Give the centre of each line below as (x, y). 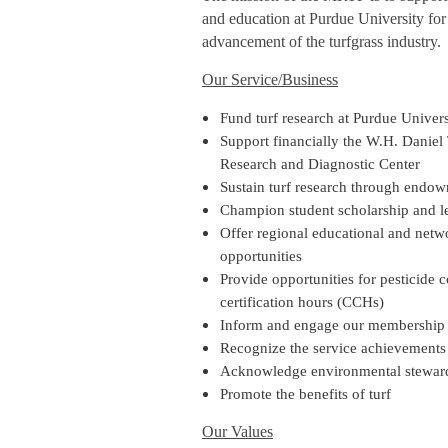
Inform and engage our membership (332, 325)
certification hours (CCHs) (302, 302)
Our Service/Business (270, 79)
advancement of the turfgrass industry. (321, 41)
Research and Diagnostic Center (320, 164)
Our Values (237, 431)
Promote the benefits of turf (305, 394)
